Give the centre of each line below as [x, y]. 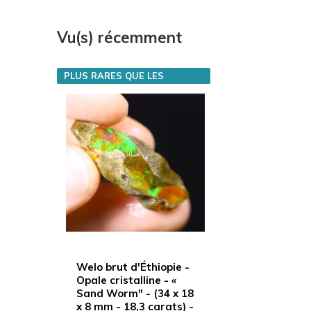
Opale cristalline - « [126, 280]
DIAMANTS [90, 91]
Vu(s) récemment [119, 37]
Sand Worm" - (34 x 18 [135, 294]
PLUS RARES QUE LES [114, 75]
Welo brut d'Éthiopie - [133, 267]
